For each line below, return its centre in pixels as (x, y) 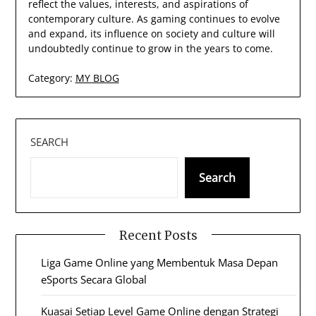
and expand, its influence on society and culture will (151, 34)
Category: (50, 78)
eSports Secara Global (94, 280)
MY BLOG (97, 78)
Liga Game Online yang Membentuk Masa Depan (160, 263)
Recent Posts (158, 236)
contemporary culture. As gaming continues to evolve (154, 19)
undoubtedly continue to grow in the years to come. (150, 49)
